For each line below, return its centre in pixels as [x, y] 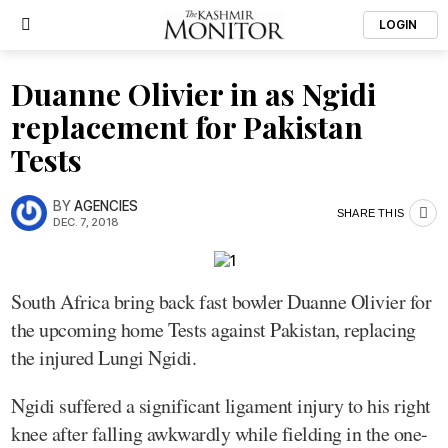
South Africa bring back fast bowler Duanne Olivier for [221, 301]
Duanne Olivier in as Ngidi [193, 94]
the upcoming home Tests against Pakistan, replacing [213, 329]
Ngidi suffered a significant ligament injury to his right [221, 405]
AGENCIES [106, 205]
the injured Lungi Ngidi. [103, 357]
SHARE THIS [370, 212]
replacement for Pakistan [187, 127]
